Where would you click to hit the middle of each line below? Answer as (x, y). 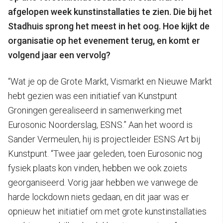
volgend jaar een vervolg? (59, 55)
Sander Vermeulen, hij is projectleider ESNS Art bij (104, 139)
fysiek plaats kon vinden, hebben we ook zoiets (98, 168)
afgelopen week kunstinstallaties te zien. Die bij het (110, 11)
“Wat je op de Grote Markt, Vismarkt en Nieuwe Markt (110, 81)
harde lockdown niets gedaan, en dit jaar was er (99, 197)
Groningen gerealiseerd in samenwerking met (95, 110)
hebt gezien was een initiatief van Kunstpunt (93, 96)
